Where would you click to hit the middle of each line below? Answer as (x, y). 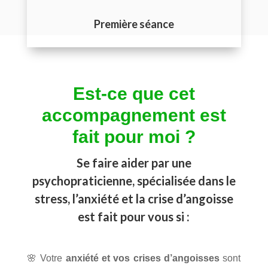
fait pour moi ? (134, 136)
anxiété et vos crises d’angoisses (143, 258)
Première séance (134, 24)
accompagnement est (134, 115)
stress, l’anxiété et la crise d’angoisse (134, 198)
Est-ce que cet (134, 93)
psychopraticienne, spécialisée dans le (134, 180)
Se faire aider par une (134, 162)
